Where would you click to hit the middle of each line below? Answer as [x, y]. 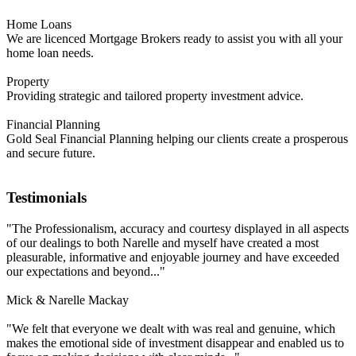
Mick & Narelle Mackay [68, 300]
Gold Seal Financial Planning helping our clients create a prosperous [177, 138]
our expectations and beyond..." [86, 272]
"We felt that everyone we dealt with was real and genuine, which [171, 329]
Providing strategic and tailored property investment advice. [157, 95]
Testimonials [46, 198]
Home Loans [39, 24]
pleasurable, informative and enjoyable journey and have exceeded [173, 257]
